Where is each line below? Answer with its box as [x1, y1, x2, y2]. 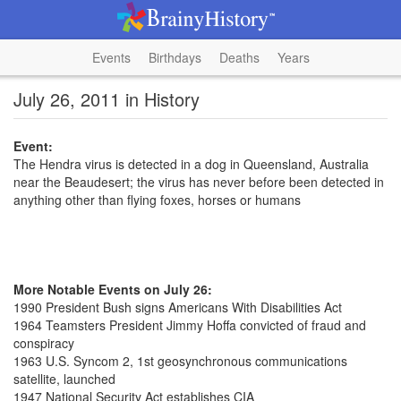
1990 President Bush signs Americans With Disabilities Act [13, 298, 342, 316]
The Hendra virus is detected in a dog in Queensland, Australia [13, 155, 369, 173]
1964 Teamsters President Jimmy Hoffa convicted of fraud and [13, 316, 366, 334]
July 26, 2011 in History [13, 86, 200, 112]
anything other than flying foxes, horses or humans [13, 191, 301, 209]
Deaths [218, 48, 260, 66]
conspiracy [13, 334, 74, 352]
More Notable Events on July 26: [13, 280, 212, 298]
